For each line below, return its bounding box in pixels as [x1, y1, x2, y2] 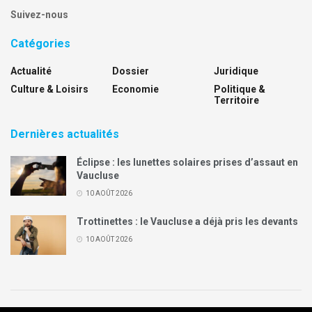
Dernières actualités [10, 127, 119, 141]
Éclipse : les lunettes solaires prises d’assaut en [77, 156, 298, 168]
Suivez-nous [10, 8, 68, 20]
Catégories [10, 36, 70, 50]
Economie [112, 83, 159, 95]
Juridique [214, 65, 258, 77]
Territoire [214, 94, 259, 106]
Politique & [214, 83, 265, 95]
